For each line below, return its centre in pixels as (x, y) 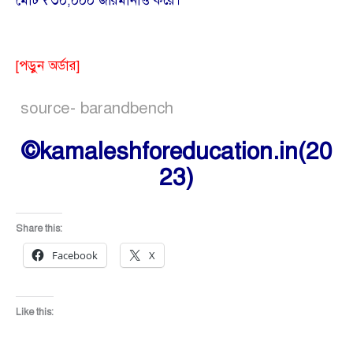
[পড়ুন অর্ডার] (48, 66)
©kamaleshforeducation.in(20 (176, 152)
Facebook (75, 255)
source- (46, 108)
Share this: (39, 228)
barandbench (124, 108)
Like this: (35, 312)
